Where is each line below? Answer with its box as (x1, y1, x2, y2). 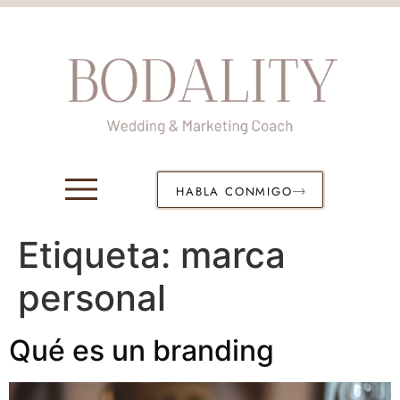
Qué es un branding (9, 332, 274, 368)
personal (18, 275, 166, 320)
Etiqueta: (18, 232, 180, 277)
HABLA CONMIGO (176, 183, 293, 201)
